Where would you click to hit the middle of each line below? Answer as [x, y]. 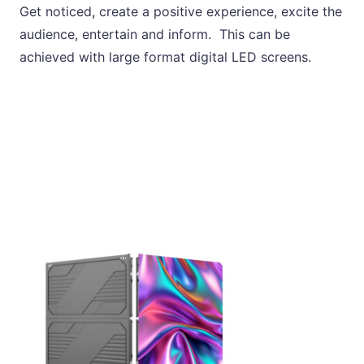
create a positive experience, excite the [221, 12]
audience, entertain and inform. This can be [155, 35]
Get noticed [56, 12]
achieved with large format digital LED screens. [165, 57]
